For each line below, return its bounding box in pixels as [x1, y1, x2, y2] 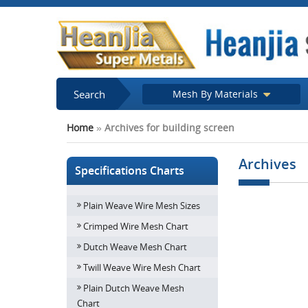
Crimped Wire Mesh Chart [83, 220, 188, 232]
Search [74, 87, 105, 101]
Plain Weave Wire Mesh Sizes [83, 199, 200, 212]
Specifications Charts [75, 163, 187, 178]
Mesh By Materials [173, 87, 261, 100]
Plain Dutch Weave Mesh [83, 282, 184, 294]
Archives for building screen [104, 121, 234, 134]
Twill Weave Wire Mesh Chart [83, 261, 201, 274]
